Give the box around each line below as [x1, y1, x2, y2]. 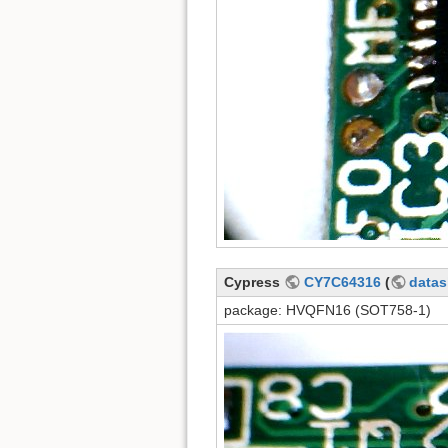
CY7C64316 [303, 274, 381, 291]
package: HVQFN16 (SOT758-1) [224, 302, 431, 319]
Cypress [224, 274, 284, 291]
